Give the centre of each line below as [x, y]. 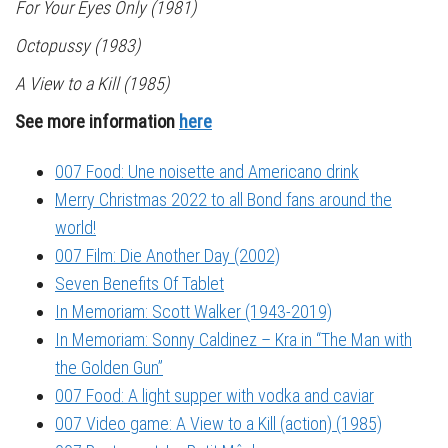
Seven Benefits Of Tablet [139, 284]
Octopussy [52, 45]
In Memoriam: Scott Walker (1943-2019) [193, 312]
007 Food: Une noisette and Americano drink [207, 172]
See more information [97, 121]
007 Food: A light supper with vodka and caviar [214, 396]
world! [75, 228]
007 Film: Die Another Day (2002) [167, 256]
